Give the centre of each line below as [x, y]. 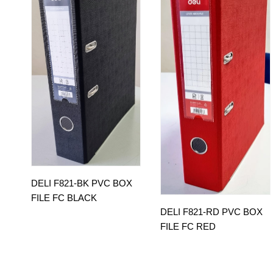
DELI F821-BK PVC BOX [82, 183]
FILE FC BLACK [64, 197]
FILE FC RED [188, 227]
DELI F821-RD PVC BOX [212, 212]
